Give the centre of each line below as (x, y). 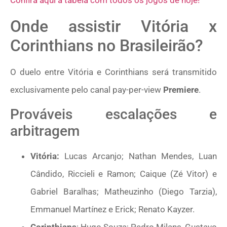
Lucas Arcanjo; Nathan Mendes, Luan (138, 156)
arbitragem (45, 131)
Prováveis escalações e (113, 115)
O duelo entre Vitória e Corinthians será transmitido (113, 72)
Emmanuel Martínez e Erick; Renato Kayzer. (112, 210)
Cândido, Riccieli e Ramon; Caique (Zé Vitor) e (124, 174)
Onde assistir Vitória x (113, 26)
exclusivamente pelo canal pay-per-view (87, 89)
